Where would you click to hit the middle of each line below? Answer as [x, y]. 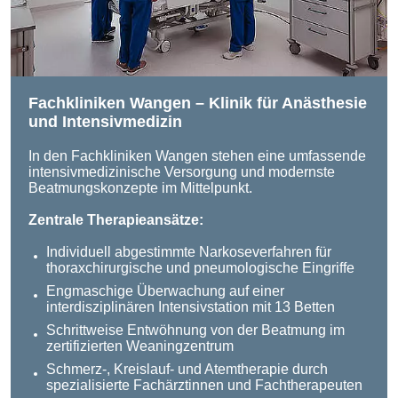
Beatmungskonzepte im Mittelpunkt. [140, 188]
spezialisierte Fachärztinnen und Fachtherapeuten [204, 385]
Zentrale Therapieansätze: [116, 220]
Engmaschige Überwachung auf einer [165, 291]
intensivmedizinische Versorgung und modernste [182, 172]
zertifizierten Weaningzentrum [140, 346]
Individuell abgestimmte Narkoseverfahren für [189, 251]
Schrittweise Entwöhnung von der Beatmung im [195, 330]
